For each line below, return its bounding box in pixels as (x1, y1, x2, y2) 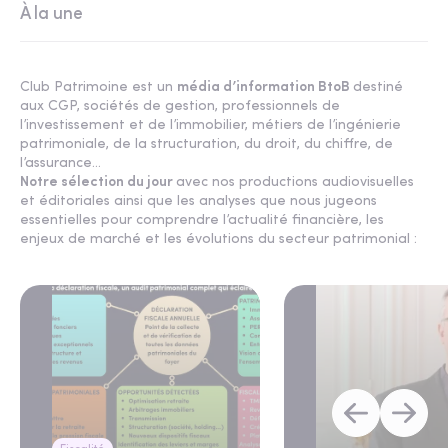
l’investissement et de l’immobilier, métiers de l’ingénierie (20, 118, 401, 133)
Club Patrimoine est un (20, 80, 177, 95)
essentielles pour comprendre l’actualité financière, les (20, 213, 384, 228)
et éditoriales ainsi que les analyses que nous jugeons (20, 194, 377, 209)
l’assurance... (20, 156, 101, 171)
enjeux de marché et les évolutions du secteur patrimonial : (20, 232, 417, 247)
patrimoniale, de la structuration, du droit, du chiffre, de (20, 137, 393, 152)
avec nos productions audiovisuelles (176, 175, 414, 190)
